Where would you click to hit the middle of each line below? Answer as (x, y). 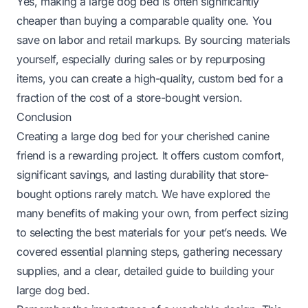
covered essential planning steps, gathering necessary (150, 251)
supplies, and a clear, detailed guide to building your (145, 271)
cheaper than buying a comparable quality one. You (144, 20)
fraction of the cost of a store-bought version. (130, 97)
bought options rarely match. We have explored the (143, 194)
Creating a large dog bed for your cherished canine (143, 136)
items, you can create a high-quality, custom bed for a (150, 78)
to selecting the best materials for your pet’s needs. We (152, 232)
